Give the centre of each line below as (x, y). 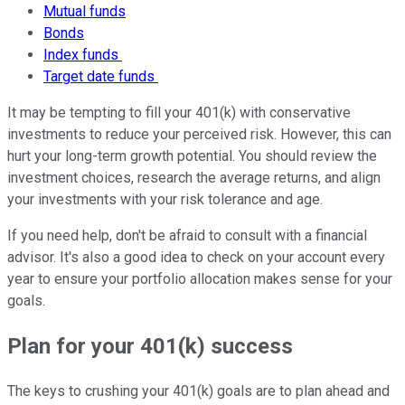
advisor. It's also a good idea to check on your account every (196, 258)
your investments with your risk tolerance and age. (165, 200)
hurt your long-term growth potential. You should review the (192, 156)
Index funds (83, 55)
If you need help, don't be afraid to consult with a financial (187, 236)
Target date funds (101, 77)
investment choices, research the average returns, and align (194, 178)
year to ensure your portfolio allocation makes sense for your (200, 279)
